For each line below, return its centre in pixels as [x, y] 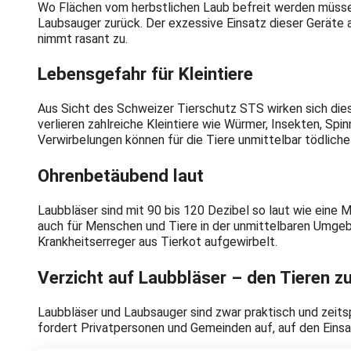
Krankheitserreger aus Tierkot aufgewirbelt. [157, 242]
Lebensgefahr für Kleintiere [145, 74]
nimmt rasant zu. [83, 38]
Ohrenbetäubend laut [121, 175]
